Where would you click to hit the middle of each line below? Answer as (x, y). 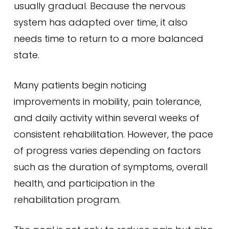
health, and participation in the (84, 183)
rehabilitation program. (67, 200)
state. (26, 55)
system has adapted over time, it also (100, 22)
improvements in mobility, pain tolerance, (107, 101)
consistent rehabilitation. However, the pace (113, 134)
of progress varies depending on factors (107, 151)
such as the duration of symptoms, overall (110, 167)
